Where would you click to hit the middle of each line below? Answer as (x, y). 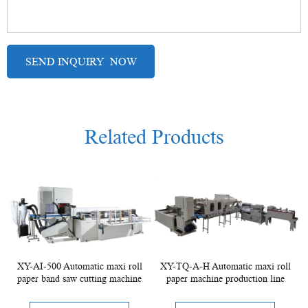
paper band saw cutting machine (80, 279)
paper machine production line (225, 279)
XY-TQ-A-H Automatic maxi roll (225, 266)
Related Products (154, 137)
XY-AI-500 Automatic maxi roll (79, 266)
